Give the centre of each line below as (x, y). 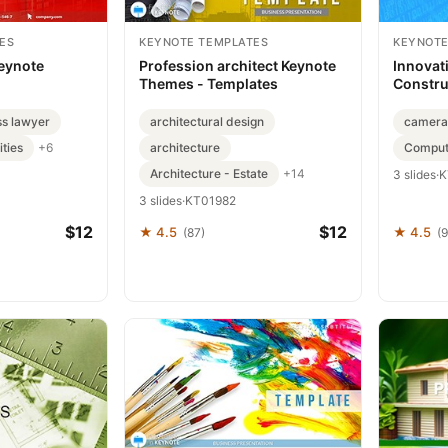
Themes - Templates (208, 83)
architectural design (207, 121)
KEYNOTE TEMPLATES (204, 41)
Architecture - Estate (209, 173)
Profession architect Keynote (237, 65)
